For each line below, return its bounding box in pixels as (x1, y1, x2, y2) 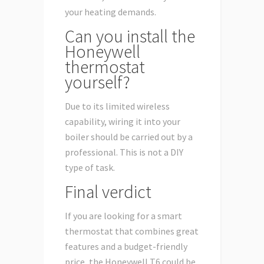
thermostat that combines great (65, 225, 199, 237)
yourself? (65, 71, 130, 94)
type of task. (65, 161, 115, 174)
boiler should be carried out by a (65, 131, 193, 143)
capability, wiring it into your (65, 115, 180, 128)
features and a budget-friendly (65, 240, 187, 253)
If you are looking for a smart (65, 210, 182, 222)
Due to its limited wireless (65, 100, 170, 113)
